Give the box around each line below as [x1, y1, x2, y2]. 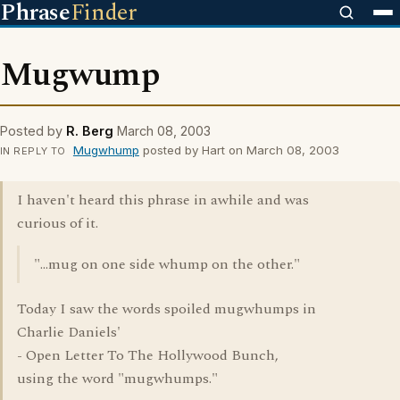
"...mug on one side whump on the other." [34, 254, 300, 275]
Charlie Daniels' [17, 321, 121, 343]
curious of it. [17, 212, 98, 234]
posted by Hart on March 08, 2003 [138, 143, 339, 157]
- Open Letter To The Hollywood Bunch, [17, 345, 279, 366]
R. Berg [66, 123, 113, 138]
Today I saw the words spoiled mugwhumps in [17, 298, 316, 320]
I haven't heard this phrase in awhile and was [17, 189, 309, 211]
